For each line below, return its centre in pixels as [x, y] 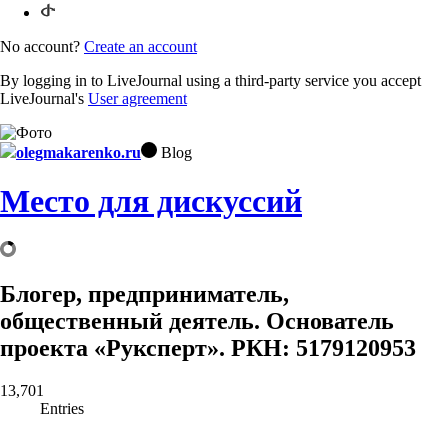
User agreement [137, 98]
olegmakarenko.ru [78, 152]
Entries [62, 409]
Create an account [140, 46]
